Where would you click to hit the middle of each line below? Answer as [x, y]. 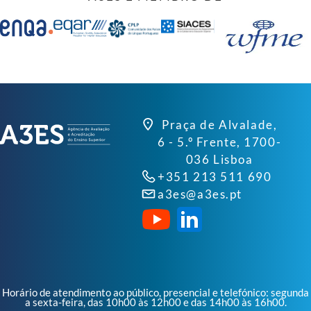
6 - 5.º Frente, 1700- [220, 142]
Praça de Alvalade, [220, 124]
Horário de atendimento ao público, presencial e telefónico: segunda [155, 293]
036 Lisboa [219, 159]
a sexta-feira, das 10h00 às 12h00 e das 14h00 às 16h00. [155, 303]
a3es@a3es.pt [200, 194]
